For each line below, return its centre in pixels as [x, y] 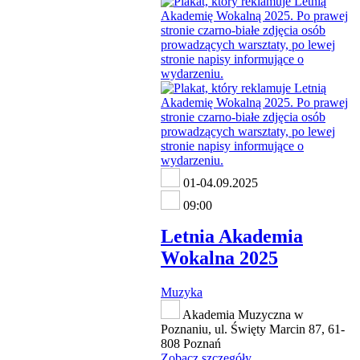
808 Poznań [191, 343]
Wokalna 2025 [219, 258]
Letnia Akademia [232, 236]
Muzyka [182, 292]
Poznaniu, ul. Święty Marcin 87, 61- [253, 329]
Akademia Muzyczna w [242, 314]
